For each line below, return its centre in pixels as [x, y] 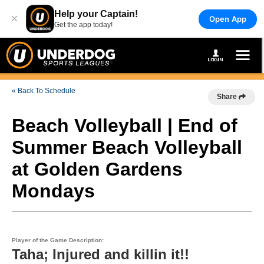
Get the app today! [83, 25]
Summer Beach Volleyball [127, 147]
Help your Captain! [96, 14]
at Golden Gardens [97, 169]
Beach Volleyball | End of [125, 126]
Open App [227, 19]
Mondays [53, 191]
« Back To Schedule [44, 91]
